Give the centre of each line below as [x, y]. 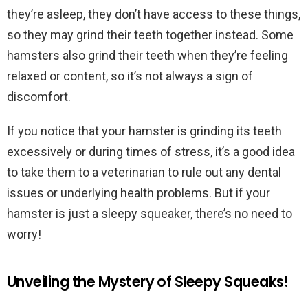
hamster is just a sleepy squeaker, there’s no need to [150, 213]
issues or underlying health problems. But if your [139, 193]
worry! [24, 234]
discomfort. [39, 97]
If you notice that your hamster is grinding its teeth [144, 131]
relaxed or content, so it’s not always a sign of [130, 76]
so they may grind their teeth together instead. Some [150, 35]
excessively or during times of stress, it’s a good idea [151, 152]
